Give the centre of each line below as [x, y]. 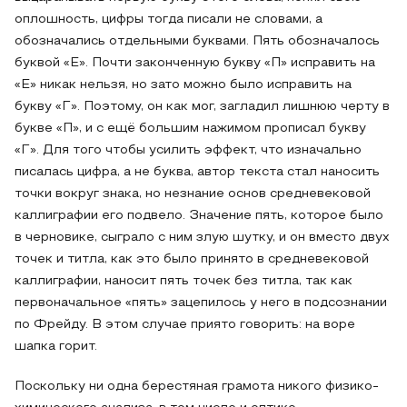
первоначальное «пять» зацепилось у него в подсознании [201, 303]
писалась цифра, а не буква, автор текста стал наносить [197, 172]
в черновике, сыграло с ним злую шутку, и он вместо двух [202, 238]
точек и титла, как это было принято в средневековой [192, 259]
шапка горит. [56, 347]
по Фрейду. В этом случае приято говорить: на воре [185, 325]
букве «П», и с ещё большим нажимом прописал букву [190, 129]
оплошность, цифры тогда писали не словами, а [169, 20]
